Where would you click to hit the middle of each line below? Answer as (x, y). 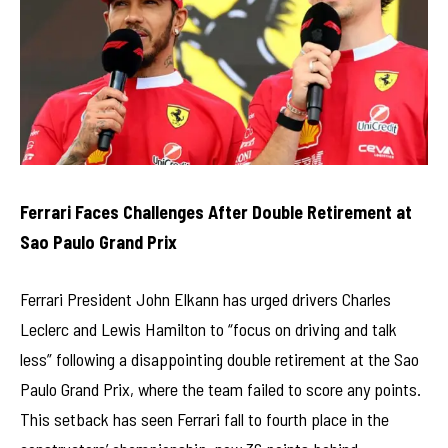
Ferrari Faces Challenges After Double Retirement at (216, 211)
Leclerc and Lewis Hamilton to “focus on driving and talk (208, 329)
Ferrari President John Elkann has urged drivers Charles (205, 299)
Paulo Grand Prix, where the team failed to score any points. (220, 389)
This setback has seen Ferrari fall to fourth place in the (204, 419)
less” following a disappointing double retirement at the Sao (219, 359)
